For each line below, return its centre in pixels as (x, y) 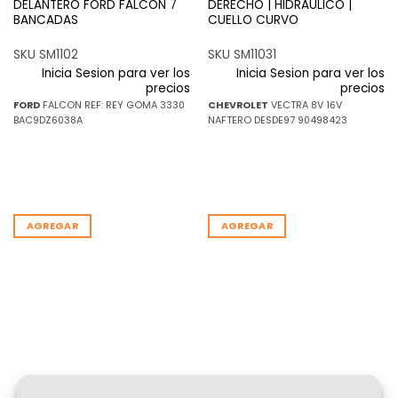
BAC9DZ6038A (48, 120)
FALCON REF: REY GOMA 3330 (112, 105)
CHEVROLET (238, 105)
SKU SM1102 (45, 55)
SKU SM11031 (242, 55)
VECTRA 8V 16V (305, 105)
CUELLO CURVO (253, 20)
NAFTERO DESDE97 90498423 (277, 120)
